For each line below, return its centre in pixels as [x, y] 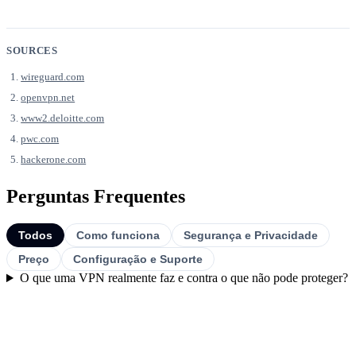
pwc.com [40, 139]
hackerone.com [54, 160]
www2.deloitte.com [63, 118]
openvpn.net [48, 98]
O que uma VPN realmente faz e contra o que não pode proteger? [184, 278]
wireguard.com [53, 77]
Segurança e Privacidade [251, 236]
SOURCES [32, 51]
